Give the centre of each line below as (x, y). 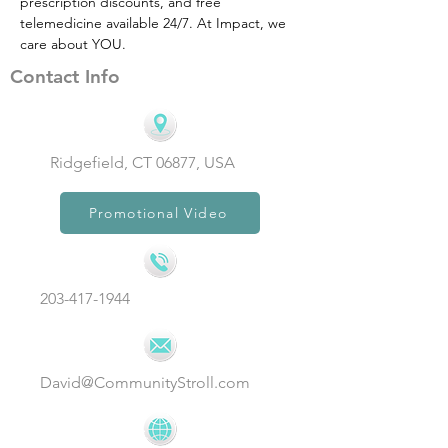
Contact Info (65, 76)
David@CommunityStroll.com (145, 382)
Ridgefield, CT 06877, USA (142, 162)
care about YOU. (73, 44)
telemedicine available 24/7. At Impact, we (155, 23)
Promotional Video (158, 213)
